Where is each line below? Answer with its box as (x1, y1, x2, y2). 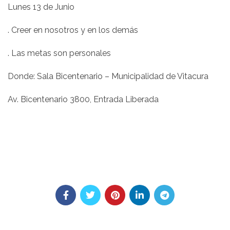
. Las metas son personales (8, 48, 111, 58)
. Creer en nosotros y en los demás (8, 25, 138, 35)
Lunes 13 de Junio (8, 2, 74, 12)
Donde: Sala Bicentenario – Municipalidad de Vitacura (8, 71, 208, 81)
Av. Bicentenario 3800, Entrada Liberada (8, 94, 159, 104)
